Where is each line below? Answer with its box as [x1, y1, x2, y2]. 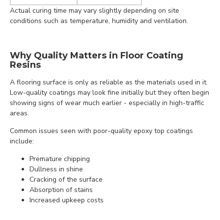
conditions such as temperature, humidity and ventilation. [10, 16, 188, 26]
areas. [10, 109, 29, 118]
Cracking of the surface [29, 175, 103, 184]
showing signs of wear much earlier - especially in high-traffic [10, 98, 204, 108]
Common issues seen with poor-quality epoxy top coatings [10, 126, 193, 136]
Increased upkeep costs [29, 195, 104, 205]
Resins [10, 59, 41, 70]
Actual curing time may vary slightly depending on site [10, 6, 179, 15]
